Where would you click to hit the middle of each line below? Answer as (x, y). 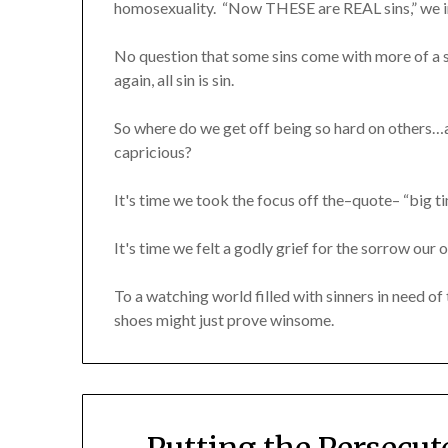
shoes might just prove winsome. (226, 319)
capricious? (153, 151)
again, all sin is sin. (174, 79)
